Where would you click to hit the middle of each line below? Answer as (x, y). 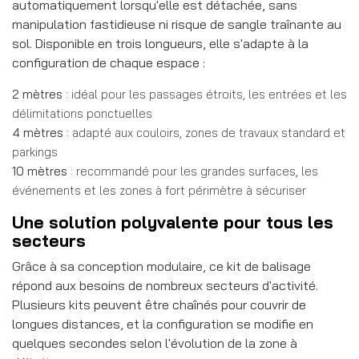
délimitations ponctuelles (82, 113)
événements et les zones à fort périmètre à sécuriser (159, 190)
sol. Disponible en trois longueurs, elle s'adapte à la (160, 43)
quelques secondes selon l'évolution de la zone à (155, 343)
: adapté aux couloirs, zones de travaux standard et (204, 132)
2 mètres (37, 94)
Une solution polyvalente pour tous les (173, 222)
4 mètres (38, 132)
